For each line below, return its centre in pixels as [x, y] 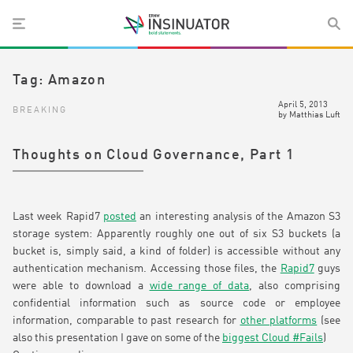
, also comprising [295, 286]
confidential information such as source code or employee [176, 304]
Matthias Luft [315, 115]
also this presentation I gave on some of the [117, 338]
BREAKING [40, 110]
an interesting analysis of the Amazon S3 [238, 217]
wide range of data [199, 286]
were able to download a [81, 286]
